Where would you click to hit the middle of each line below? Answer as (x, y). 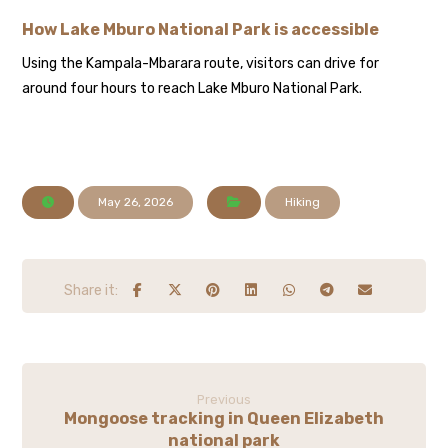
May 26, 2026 (136, 201)
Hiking (303, 201)
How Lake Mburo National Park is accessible (201, 29)
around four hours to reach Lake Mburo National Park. (192, 88)
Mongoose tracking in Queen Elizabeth (224, 418)
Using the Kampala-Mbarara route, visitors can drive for (201, 63)
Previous (224, 399)
